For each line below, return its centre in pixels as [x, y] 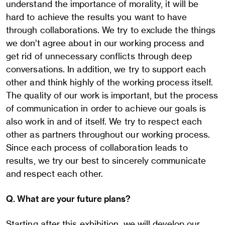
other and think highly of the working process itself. [110, 82]
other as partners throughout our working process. [108, 134]
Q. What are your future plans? [69, 199]
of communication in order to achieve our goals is [106, 108]
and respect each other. [54, 174]
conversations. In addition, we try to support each [106, 69]
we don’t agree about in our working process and [105, 43]
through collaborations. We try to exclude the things [111, 30]
